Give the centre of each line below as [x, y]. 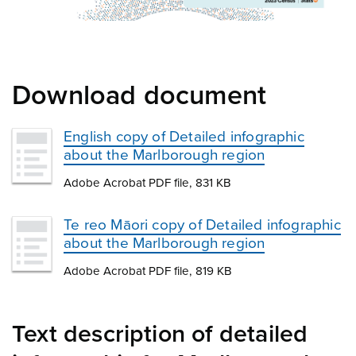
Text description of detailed [160, 335]
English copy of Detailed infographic [184, 137]
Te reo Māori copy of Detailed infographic [202, 225]
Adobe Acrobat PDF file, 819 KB [148, 271]
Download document [139, 96]
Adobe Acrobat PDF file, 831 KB [147, 183]
